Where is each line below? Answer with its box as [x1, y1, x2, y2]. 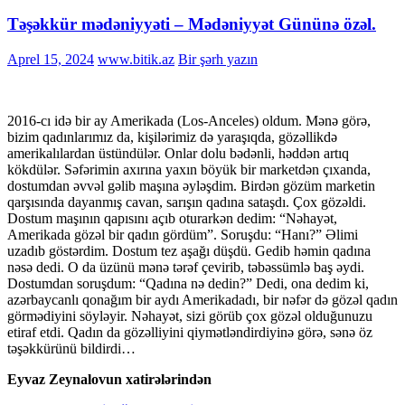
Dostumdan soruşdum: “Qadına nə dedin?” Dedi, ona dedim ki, [7, 276, 369, 291]
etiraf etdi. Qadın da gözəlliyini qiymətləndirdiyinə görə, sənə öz [7, 325, 372, 340]
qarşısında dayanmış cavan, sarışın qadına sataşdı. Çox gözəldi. [7, 194, 366, 210]
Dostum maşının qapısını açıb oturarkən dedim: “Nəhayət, [7, 211, 337, 226]
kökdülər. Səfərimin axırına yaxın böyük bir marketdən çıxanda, [7, 162, 371, 177]
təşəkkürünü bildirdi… [7, 341, 136, 356]
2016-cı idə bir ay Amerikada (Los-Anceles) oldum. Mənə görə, [7, 113, 371, 128]
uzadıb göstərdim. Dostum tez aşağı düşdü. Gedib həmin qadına [7, 243, 371, 259]
